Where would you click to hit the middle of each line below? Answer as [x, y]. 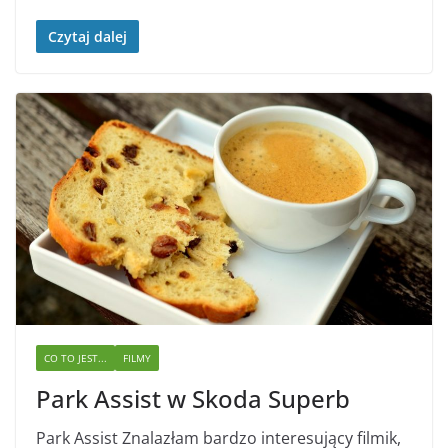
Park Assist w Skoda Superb [193, 398]
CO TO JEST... [75, 357]
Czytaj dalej [87, 37]
